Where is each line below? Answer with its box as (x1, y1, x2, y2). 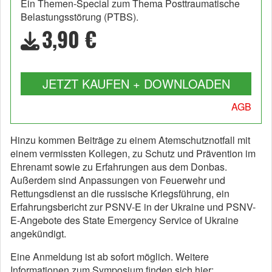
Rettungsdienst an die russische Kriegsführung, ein (10, 186, 229, 200)
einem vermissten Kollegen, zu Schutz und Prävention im (10, 146, 256, 160)
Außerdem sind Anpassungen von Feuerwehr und (10, 172, 225, 187)
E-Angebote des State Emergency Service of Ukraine (10, 212, 239, 227)
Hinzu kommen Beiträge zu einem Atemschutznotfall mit (10, 132, 250, 147)
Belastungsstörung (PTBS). (21, 9, 138, 24)
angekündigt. (10, 226, 66, 240)
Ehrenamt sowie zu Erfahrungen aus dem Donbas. (10, 159, 227, 174)
